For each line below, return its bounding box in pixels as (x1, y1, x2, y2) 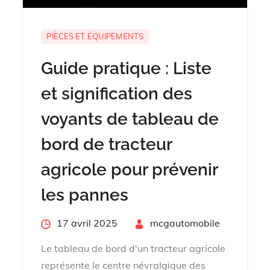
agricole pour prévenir (41, 159, 218, 180)
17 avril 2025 (57, 216, 118, 229)
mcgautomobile (150, 216, 221, 229)
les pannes (41, 184, 129, 205)
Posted (40, 216, 72, 228)
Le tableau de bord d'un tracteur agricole (41, 242, 226, 254)
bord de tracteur (41, 134, 172, 154)
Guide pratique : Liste (41, 58, 212, 78)
